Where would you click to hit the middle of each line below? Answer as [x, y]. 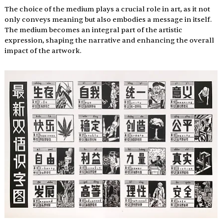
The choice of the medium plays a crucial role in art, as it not [108, 9]
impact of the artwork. [43, 51]
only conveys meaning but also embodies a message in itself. [109, 19]
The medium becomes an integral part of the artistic [94, 30]
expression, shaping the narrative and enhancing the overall [110, 40]
